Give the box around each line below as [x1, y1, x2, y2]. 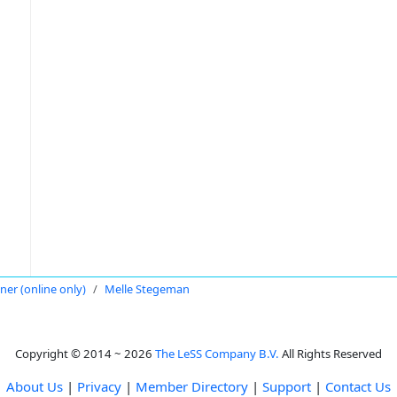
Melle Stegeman [105, 281, 190, 297]
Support [262, 378, 311, 395]
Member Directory [136, 378, 248, 395]
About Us [6, 378, 63, 395]
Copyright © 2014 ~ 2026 [15, 346, 155, 362]
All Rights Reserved [279, 346, 382, 362]
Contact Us [325, 378, 391, 395]
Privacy [77, 378, 121, 395]
